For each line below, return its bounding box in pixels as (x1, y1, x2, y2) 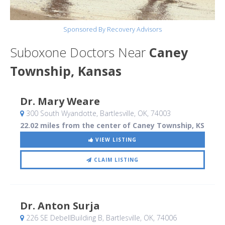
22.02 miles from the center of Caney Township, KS (20, 121, 204, 131)
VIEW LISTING (93, 136, 137, 144)
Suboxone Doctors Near (10, 44, 149, 61)
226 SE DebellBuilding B (24, 213, 102, 223)
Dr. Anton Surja (20, 199, 100, 213)
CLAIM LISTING (92, 156, 139, 164)
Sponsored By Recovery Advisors (63, 25, 162, 34)
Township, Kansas (10, 62, 122, 80)
